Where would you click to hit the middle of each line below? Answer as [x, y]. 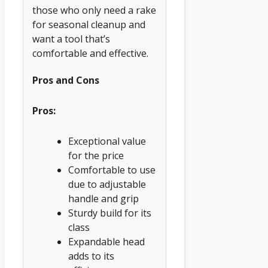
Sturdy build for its [110, 213]
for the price [96, 155]
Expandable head [106, 241]
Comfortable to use [112, 170]
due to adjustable [107, 184]
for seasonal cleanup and [89, 25]
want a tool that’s [71, 39]
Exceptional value [107, 141]
